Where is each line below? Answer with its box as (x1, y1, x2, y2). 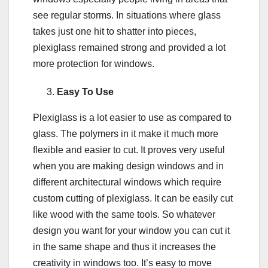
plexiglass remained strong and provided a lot (33, 42, 226, 53)
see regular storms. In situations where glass (33, 10, 221, 20)
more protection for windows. (33, 58, 154, 69)
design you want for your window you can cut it (33, 225, 230, 236)
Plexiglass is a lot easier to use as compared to (33, 112, 232, 123)
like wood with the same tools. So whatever (33, 209, 215, 220)
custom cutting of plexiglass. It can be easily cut (33, 193, 233, 203)
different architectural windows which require (33, 176, 221, 187)
